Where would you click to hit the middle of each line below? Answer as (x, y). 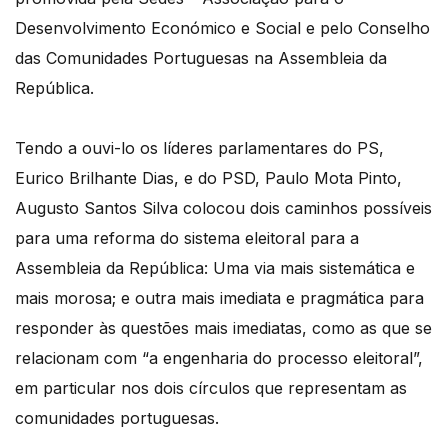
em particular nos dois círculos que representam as (211, 388)
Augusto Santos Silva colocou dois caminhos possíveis (223, 208)
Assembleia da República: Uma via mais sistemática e (215, 268)
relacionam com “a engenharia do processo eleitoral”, (219, 358)
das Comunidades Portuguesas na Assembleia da (201, 58)
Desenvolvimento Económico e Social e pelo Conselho (222, 28)
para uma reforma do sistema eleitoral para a (187, 238)
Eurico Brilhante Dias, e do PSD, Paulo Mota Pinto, (208, 178)
